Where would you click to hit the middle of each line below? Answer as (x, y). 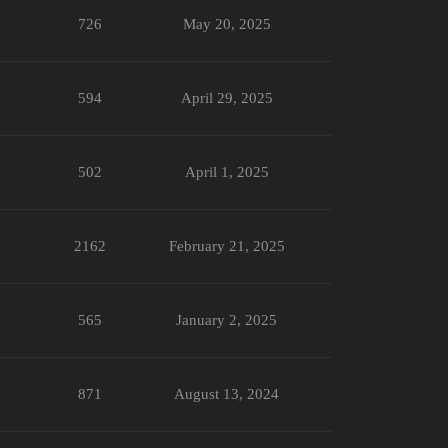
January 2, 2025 (226, 319)
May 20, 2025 (226, 23)
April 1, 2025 (226, 171)
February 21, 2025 (226, 245)
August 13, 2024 (226, 393)
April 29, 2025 (226, 97)
